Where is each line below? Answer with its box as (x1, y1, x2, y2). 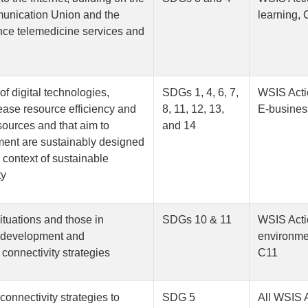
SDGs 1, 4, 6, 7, (162, 87, 239, 99)
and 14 (162, 120, 197, 132)
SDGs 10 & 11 (162, 214, 232, 226)
